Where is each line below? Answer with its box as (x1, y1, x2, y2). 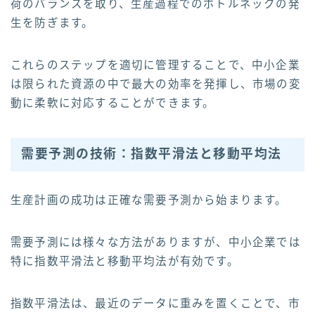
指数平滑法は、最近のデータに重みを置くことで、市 (11, 297, 300, 309)
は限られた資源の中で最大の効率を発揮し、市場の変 (11, 78, 301, 91)
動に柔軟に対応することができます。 (11, 97, 215, 110)
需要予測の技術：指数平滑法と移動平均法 (21, 147, 282, 162)
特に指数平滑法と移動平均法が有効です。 (11, 255, 239, 267)
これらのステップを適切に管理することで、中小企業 (11, 59, 300, 72)
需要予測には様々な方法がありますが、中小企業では (11, 236, 301, 248)
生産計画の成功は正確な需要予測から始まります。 (11, 193, 288, 206)
